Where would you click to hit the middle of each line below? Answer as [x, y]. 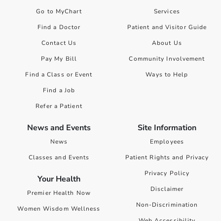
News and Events [59, 128]
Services [167, 12]
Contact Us [59, 43]
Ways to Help [167, 75]
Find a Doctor [59, 27]
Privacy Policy [167, 173]
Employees [167, 142]
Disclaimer [167, 189]
